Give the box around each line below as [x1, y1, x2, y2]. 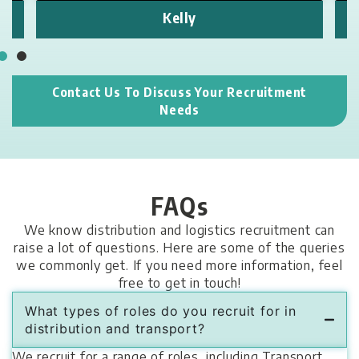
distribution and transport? [25, 320, 205, 337]
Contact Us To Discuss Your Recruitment [51, 83, 308, 100]
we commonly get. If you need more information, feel [16, 256, 343, 273]
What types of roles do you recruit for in [25, 302, 296, 319]
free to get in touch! [118, 274, 241, 291]
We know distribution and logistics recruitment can [24, 221, 335, 238]
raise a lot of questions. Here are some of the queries [14, 239, 345, 256]
